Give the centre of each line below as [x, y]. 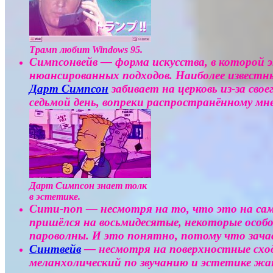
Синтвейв [55, 249]
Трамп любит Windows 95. [86, 50]
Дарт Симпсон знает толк [88, 186]
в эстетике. [55, 197]
